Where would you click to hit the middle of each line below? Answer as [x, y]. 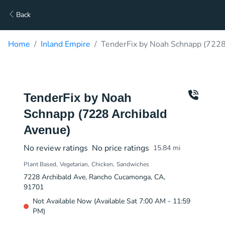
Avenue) [47, 130]
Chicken [102, 164]
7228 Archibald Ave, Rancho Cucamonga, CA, [94, 177]
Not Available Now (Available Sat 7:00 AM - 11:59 [111, 201]
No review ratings [56, 148]
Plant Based [40, 164]
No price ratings [121, 148]
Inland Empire [66, 44]
